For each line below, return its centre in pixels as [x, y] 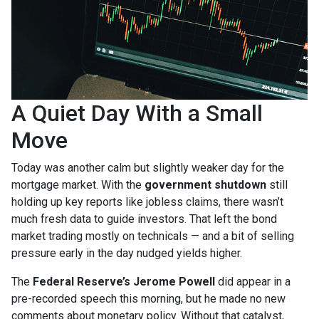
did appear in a [253, 281]
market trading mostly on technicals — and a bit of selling [153, 236]
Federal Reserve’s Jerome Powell [124, 281]
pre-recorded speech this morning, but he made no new [148, 298]
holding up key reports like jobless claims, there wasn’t [147, 202]
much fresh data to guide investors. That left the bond [144, 219]
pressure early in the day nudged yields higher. [127, 253]
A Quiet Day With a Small [137, 113]
